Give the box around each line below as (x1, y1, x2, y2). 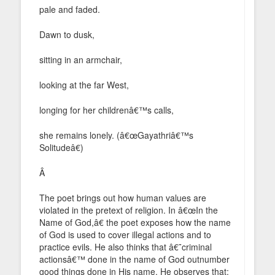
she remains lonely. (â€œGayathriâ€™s (39, 128, 193, 141)
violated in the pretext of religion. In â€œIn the (39, 203, 218, 216)
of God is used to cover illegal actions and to (39, 228, 211, 241)
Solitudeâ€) (39, 141, 83, 153)
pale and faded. (39, 2, 100, 15)
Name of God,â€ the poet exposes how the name (39, 215, 231, 228)
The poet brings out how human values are (39, 191, 206, 204)
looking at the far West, (39, 78, 129, 91)
